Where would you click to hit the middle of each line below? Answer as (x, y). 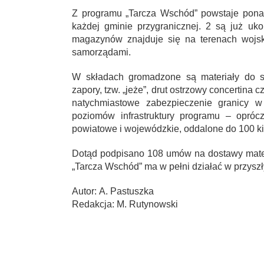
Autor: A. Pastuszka (113, 191)
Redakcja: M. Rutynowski (125, 204)
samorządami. (101, 52)
